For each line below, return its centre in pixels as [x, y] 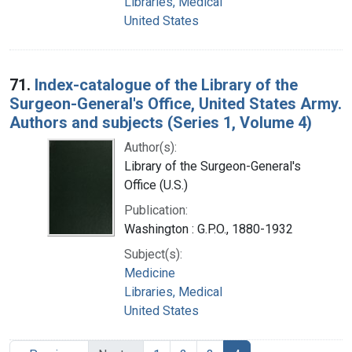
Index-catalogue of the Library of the [166, 84]
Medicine [150, 273]
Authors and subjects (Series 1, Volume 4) [161, 122]
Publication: [156, 210]
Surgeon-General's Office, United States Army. [176, 103]
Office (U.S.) [156, 185]
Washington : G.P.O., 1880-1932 [209, 229]
